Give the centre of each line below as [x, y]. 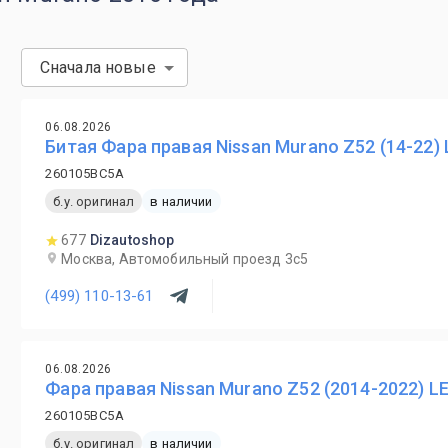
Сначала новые [97, 67]
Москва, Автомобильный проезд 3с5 [185, 259]
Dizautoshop [132, 240]
